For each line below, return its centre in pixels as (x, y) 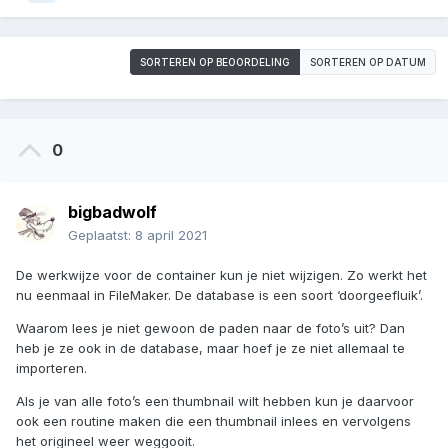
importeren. (51, 368)
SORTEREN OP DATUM (368, 62)
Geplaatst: (101, 235)
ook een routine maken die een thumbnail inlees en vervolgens (213, 421)
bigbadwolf (112, 212)
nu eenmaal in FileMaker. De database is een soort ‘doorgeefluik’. (219, 295)
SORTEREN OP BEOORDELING (215, 62)
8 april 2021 (171, 235)
